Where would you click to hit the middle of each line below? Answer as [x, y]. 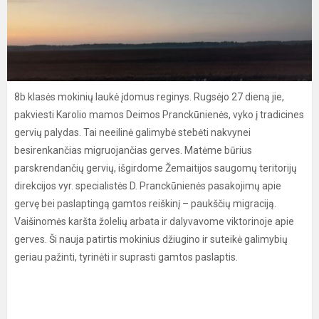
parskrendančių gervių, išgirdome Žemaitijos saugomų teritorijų [156, 168]
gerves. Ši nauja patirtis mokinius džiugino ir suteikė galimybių [151, 239]
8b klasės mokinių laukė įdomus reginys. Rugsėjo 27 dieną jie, [149, 97]
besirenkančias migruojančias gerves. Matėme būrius [133, 150]
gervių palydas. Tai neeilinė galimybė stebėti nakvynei [132, 132]
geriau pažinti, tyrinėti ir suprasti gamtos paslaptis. [126, 257]
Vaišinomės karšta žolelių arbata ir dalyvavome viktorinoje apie [154, 221]
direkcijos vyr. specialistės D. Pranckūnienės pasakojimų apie [148, 186]
